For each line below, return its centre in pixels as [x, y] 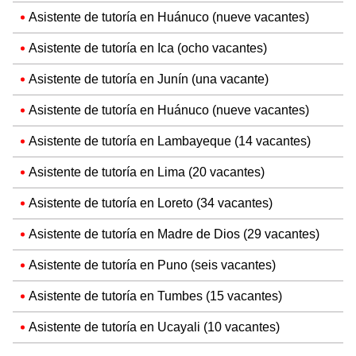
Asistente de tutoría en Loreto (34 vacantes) [151, 203]
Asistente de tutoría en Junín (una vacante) [149, 79]
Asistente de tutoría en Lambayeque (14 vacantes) [170, 141]
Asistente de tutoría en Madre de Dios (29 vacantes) [174, 234]
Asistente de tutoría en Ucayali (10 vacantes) [154, 327]
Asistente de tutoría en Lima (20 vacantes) [147, 172]
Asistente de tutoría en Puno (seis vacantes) [152, 265]
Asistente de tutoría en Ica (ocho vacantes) [148, 48]
